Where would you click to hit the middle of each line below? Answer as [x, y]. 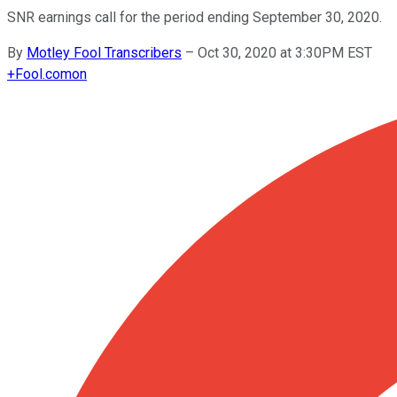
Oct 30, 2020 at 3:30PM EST [285, 52]
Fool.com [43, 74]
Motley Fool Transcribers [104, 52]
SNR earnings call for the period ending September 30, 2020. [195, 17]
